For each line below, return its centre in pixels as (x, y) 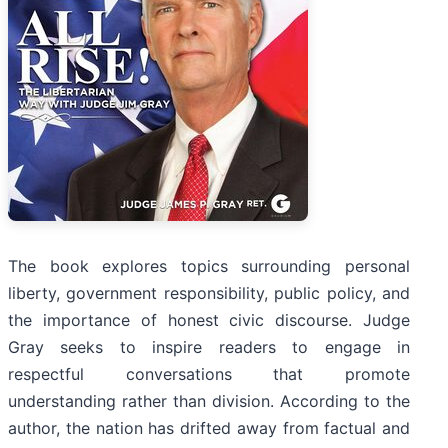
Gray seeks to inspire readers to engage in (209, 347)
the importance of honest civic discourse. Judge (209, 320)
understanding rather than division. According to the (209, 401)
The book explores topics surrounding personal (209, 266)
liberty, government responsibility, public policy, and (209, 293)
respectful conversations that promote (209, 374)
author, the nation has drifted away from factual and (209, 428)
